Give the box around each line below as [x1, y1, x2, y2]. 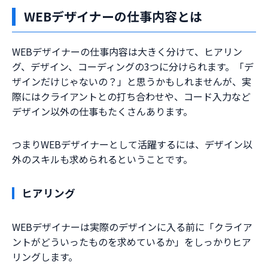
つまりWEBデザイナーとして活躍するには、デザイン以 [12, 137, 252, 152]
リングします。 [12, 249, 78, 264]
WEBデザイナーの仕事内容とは [24, 7, 202, 26]
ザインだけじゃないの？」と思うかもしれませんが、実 [12, 74, 251, 89]
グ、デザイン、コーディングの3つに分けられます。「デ [12, 59, 254, 74]
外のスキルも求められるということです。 [12, 152, 193, 167]
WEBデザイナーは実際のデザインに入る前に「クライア [12, 220, 252, 234]
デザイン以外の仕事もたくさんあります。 [12, 104, 193, 119]
